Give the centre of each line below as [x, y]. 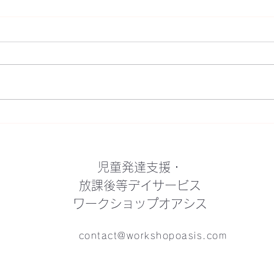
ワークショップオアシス [140, 203]
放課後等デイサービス [140, 185]
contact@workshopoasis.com [153, 235]
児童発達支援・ [140, 167]
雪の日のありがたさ [106, 92]
